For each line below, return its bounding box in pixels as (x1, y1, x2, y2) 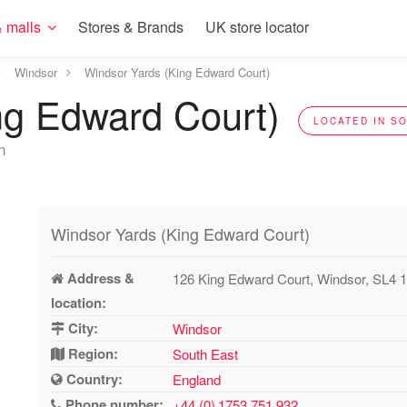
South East (173, 344, 239, 363)
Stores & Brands (78, 16, 184, 37)
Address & (64, 268, 135, 288)
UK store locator (205, 16, 309, 37)
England (173, 370, 222, 389)
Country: (63, 369, 124, 389)
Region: (65, 343, 119, 363)
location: (51, 293, 107, 313)
